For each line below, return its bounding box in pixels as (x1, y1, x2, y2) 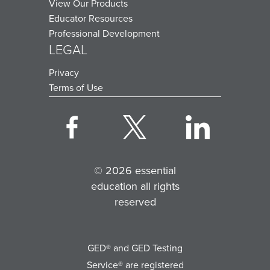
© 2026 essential (94, 162, 176, 178)
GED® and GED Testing (87, 240, 183, 255)
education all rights (90, 178, 180, 194)
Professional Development (49, 26, 160, 40)
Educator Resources (49, 11, 133, 25)
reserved (114, 193, 156, 210)
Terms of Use (49, 80, 103, 95)
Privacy (49, 65, 79, 80)
